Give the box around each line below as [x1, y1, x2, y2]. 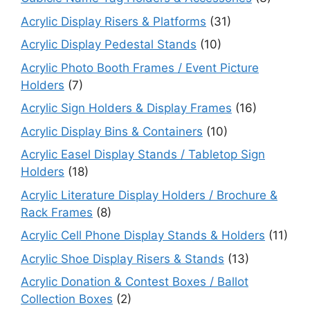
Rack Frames [21, 205, 93, 219]
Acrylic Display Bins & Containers [21, 124, 203, 138]
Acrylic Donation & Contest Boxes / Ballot [21, 275, 248, 289]
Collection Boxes [21, 292, 113, 306]
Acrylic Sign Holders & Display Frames [21, 101, 232, 115]
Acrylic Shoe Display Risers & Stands [21, 251, 224, 266]
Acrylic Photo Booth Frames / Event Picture [21, 60, 259, 75]
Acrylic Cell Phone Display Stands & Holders [21, 228, 265, 242]
